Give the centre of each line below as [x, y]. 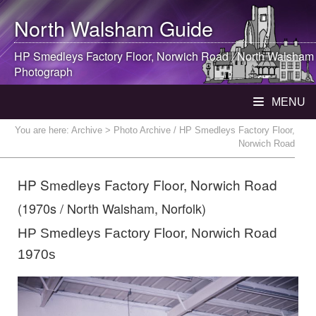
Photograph [43, 72]
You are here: [43, 130]
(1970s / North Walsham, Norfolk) [112, 208]
